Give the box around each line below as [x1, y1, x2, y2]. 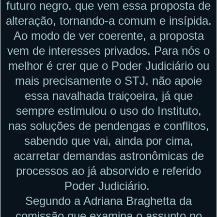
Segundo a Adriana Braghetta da [25, 194, 192, 207]
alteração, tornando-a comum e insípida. [5, 14, 212, 27]
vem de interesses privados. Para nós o [7, 44, 210, 57]
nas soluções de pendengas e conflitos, [8, 119, 209, 132]
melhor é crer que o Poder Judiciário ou [8, 59, 209, 72]
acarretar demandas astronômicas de [13, 149, 204, 162]
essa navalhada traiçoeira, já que [24, 89, 193, 102]
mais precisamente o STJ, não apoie [15, 74, 202, 87]
